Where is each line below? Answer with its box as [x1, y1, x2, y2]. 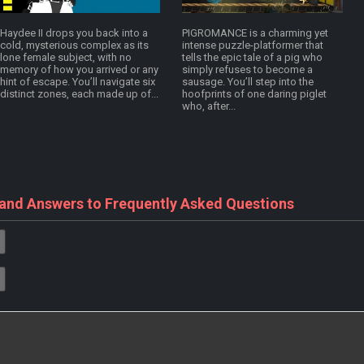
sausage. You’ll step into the [182, 76, 314, 89]
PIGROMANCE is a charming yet [182, 27, 328, 40]
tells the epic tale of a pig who [182, 51, 323, 64]
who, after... [182, 100, 236, 113]
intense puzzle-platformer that [182, 39, 323, 52]
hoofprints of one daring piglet [182, 88, 327, 101]
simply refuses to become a [182, 63, 313, 76]
